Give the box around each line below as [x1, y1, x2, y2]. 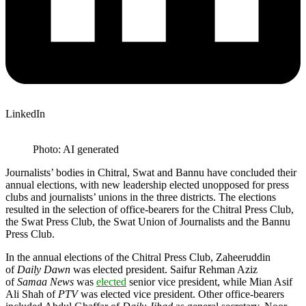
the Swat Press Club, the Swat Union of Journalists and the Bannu [5, 215, 290, 227]
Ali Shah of [5, 288, 58, 300]
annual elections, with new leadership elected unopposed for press [5, 178, 289, 191]
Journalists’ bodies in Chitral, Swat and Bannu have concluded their [5, 166, 296, 178]
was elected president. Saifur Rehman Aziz [70, 263, 258, 275]
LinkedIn [5, 107, 45, 120]
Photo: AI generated [33, 143, 119, 155]
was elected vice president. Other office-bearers [81, 288, 284, 300]
